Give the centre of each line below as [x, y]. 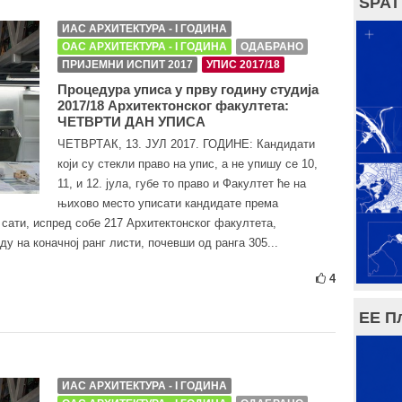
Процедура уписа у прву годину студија [188, 89]
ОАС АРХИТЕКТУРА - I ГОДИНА [144, 47]
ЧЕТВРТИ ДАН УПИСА [131, 122]
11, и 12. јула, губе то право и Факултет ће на [182, 184]
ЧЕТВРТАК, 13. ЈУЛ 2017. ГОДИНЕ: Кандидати [186, 144]
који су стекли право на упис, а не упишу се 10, [188, 164]
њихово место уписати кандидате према [168, 203]
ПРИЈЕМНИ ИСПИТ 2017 [127, 65]
